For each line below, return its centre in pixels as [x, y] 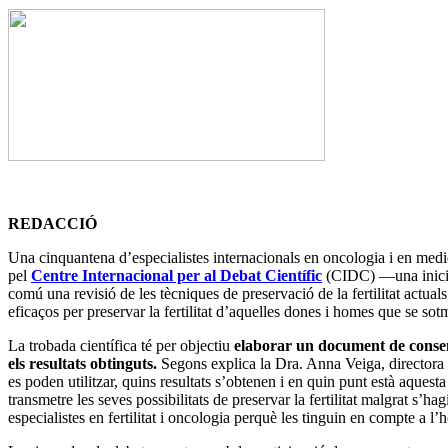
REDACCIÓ [52, 224]
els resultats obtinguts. [82, 364]
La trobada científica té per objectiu [121, 346]
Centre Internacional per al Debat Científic [176, 276]
